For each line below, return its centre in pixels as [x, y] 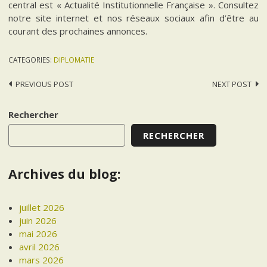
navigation [44, 106]
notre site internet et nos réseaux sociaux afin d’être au [133, 18]
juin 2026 [38, 221]
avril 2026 [40, 247]
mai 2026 [38, 234]
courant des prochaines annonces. [78, 31]
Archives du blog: [65, 174]
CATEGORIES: [31, 59]
